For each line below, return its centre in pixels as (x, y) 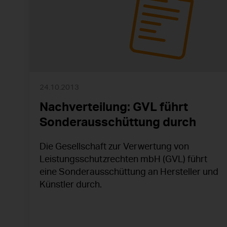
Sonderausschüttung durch (118, 122)
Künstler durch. (71, 184)
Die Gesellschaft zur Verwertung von (114, 146)
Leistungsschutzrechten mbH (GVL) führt (123, 159)
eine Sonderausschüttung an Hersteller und (129, 172)
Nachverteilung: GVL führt (114, 107)
